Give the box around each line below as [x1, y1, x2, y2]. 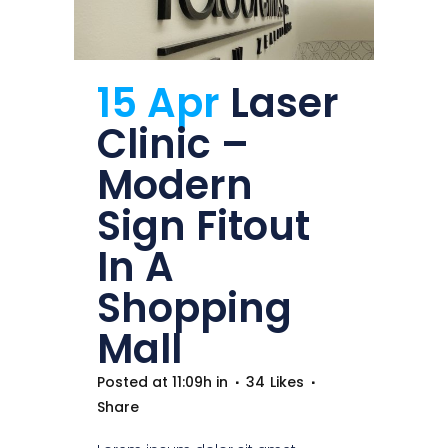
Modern [97, 156, 253, 213]
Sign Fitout [97, 197, 310, 254]
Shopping [97, 279, 292, 336]
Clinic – [97, 115, 249, 172]
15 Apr [97, 74, 220, 131]
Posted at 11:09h [97, 371, 212, 392]
